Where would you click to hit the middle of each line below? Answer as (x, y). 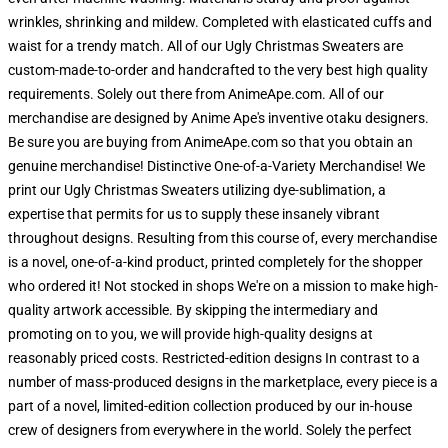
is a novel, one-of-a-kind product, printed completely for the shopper (215, 262)
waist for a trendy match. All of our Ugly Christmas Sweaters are (205, 46)
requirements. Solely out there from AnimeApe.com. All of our (196, 94)
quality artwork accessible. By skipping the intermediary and (193, 310)
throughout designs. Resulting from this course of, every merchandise (222, 238)
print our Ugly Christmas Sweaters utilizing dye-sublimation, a (197, 190)
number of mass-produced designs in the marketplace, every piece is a (223, 382)
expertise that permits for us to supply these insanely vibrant (194, 214)
